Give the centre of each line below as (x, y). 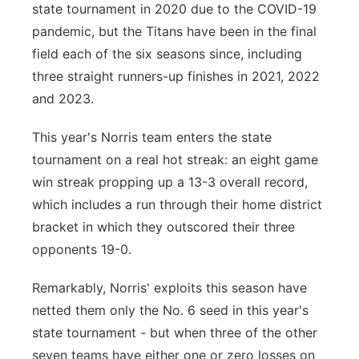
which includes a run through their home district (177, 204)
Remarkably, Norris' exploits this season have (169, 288)
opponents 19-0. (82, 249)
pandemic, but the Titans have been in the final (174, 31)
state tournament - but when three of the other (175, 333)
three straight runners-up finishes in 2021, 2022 (176, 76)
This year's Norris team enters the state (152, 137)
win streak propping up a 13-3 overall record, (170, 182)
